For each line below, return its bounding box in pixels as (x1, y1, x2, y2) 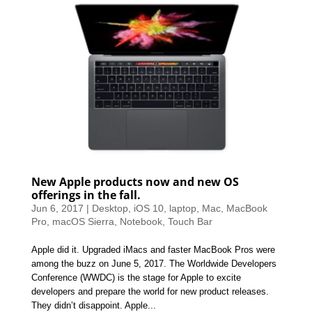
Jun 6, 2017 (31, 203, 84, 214)
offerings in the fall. (31, 187, 141, 203)
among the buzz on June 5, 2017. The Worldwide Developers (31, 258, 276, 270)
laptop (169, 203, 196, 214)
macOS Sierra (52, 216, 114, 228)
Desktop (91, 203, 128, 214)
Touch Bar (167, 216, 212, 228)
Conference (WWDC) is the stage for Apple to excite (31, 272, 241, 283)
